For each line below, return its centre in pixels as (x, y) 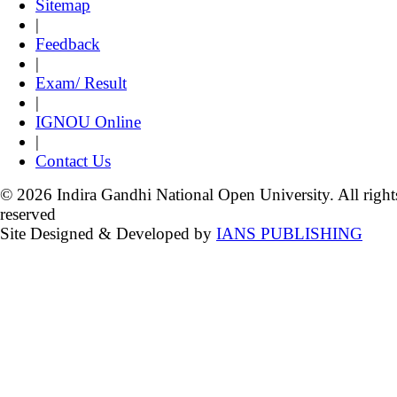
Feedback (68, 44)
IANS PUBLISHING (289, 234)
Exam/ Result (81, 83)
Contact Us (73, 161)
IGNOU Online (88, 122)
